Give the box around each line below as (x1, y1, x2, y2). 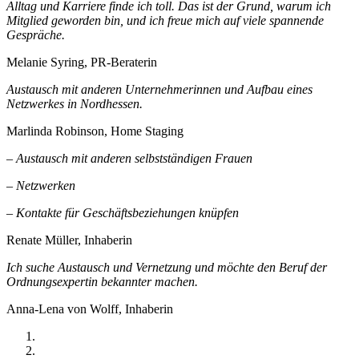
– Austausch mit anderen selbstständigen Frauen (6, 151, 252, 166)
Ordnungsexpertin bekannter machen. (6, 275, 198, 289)
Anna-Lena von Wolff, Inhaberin (6, 302, 173, 317)
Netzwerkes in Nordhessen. (6, 97, 143, 111)
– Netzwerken (6, 179, 75, 193)
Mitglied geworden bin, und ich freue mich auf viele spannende (6, 14, 324, 28)
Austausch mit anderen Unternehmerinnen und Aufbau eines (6, 83, 313, 97)
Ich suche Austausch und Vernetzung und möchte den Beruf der (6, 260, 327, 275)
